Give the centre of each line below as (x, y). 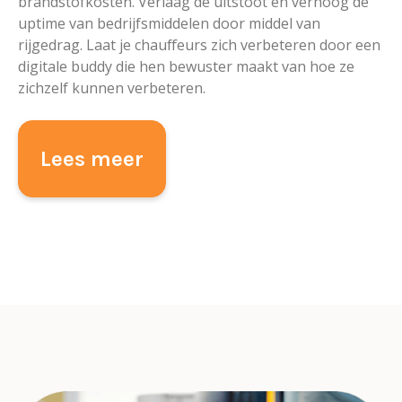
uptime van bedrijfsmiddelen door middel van (169, 24)
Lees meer (92, 159)
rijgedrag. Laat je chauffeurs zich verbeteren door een (199, 45)
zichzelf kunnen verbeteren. (112, 88)
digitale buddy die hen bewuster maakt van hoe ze (186, 67)
